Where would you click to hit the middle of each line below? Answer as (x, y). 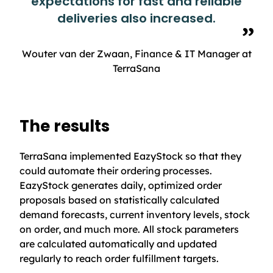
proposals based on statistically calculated (119, 200)
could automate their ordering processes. (116, 170)
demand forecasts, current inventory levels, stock (135, 214)
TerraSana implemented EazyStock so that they (130, 156)
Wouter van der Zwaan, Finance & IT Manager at (136, 53)
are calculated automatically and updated (118, 243)
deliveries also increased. (136, 18)
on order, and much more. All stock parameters (129, 229)
